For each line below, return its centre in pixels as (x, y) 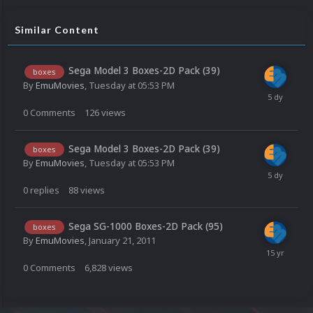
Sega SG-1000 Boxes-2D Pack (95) (146, 226)
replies (45, 190)
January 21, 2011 (122, 241)
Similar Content (57, 30)
